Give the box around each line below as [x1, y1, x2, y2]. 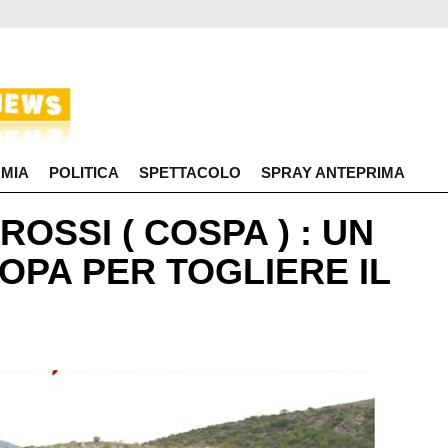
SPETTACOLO [139, 163, 241, 181]
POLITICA [49, 163, 119, 181]
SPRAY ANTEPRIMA [261, 163, 405, 181]
